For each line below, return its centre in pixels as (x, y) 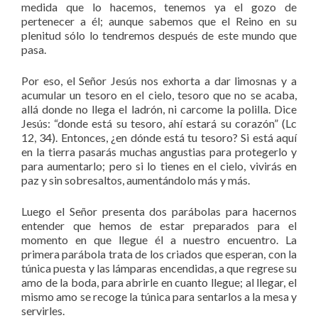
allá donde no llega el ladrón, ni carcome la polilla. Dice (159, 109)
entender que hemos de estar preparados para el (159, 225)
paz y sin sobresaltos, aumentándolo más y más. (136, 180)
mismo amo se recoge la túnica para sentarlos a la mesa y (159, 296)
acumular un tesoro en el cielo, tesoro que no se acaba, (159, 94)
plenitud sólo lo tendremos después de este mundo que (159, 35)
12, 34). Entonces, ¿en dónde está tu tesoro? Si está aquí (159, 137)
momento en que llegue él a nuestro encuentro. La (159, 239)
